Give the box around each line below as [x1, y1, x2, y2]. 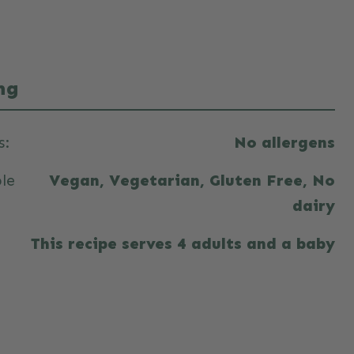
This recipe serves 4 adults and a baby [31, 234, 335, 253]
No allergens [234, 133, 335, 152]
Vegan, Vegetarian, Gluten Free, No [49, 171, 335, 190]
